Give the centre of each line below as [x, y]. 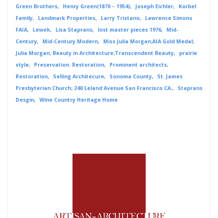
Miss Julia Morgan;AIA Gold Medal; [148, 41]
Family [24, 18]
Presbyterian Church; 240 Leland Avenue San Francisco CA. [94, 88]
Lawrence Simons [168, 18]
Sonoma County [130, 76]
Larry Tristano [120, 18]
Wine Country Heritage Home [78, 100]
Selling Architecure [78, 76]
